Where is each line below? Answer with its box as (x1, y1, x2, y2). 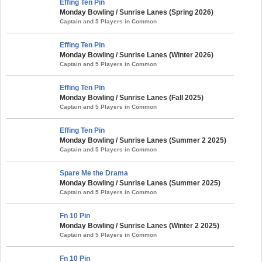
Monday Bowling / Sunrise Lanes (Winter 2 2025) (60, 221, 219, 230)
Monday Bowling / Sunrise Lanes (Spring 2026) (60, 8, 213, 16)
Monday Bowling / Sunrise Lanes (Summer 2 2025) (60, 136, 226, 144)
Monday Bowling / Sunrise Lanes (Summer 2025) (60, 178, 220, 187)
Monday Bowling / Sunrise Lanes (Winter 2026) (60, 50, 213, 59)
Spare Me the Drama (60, 168, 128, 177)
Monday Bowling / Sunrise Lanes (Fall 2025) (60, 93, 204, 102)
